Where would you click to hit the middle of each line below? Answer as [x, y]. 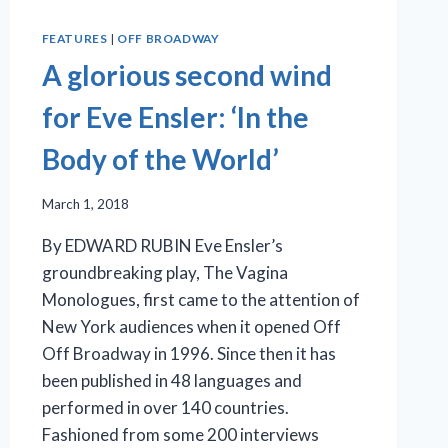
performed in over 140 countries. [165, 407]
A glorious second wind [186, 75]
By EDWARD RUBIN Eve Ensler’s [162, 245]
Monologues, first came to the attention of [200, 299]
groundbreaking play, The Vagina [164, 272]
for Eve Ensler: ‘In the [175, 117]
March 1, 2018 [85, 203]
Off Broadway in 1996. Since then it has [188, 353]
